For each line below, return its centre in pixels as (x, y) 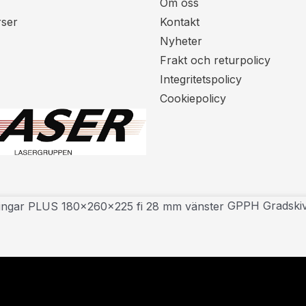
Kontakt (180, 22)
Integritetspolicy (201, 79)
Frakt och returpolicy (215, 60)
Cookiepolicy (193, 98)
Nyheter (181, 41)
